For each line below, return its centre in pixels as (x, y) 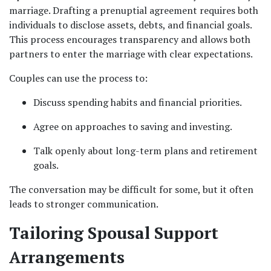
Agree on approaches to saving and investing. (133, 126)
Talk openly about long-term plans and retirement (145, 151)
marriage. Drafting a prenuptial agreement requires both (134, 10)
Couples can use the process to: (78, 78)
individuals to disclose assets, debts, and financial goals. (130, 25)
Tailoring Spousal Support (114, 233)
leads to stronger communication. (84, 204)
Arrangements (67, 257)
